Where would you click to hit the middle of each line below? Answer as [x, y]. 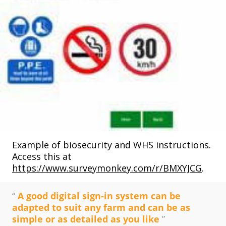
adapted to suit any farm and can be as [101, 208]
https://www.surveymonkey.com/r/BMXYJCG [107, 168]
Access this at [42, 157]
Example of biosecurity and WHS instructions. [111, 145]
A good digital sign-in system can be [99, 196]
